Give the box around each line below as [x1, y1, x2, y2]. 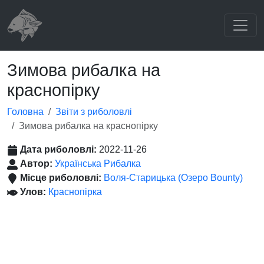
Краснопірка [48, 187, 102, 197]
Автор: [20, 159, 55, 169]
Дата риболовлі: [20, 144, 99, 154]
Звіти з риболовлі [55, 107, 132, 117]
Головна [7, 107, 44, 117]
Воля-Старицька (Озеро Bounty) [104, 173, 243, 183]
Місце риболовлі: [20, 173, 104, 183]
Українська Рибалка [55, 159, 141, 169]
